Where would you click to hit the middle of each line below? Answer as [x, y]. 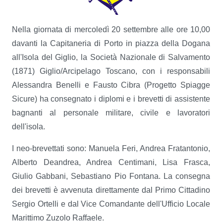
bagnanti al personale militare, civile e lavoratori [111, 113]
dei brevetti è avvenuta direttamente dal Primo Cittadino [111, 190]
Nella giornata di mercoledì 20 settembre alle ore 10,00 [111, 29]
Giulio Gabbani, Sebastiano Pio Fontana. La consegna [111, 176]
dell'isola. [28, 127]
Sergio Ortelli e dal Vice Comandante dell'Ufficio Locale [111, 204]
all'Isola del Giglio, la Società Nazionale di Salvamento [111, 57]
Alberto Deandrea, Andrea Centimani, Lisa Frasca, [111, 162]
